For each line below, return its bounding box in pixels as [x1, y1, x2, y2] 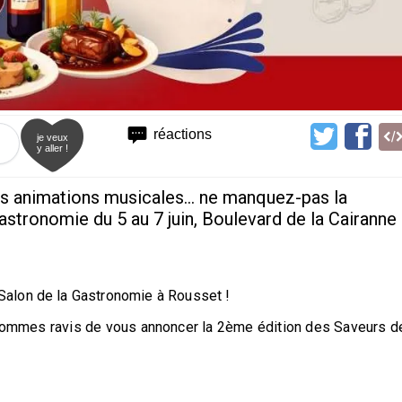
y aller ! [37, 142, 68, 153]
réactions [153, 126, 213, 142]
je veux [37, 131, 68, 143]
